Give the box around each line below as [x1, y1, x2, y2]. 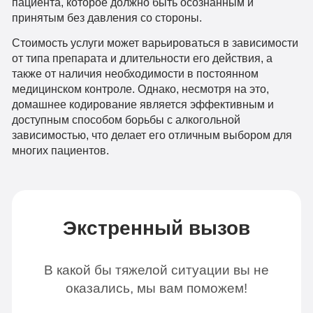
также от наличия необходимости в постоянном [11, 66, 259, 80]
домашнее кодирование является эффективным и [11, 97, 274, 110]
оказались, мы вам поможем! [65, 281, 247, 296]
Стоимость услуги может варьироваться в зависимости [11, 36, 298, 49]
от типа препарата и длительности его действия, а [11, 51, 272, 64]
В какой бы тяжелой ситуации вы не [43, 263, 269, 278]
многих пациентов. [11, 143, 109, 156]
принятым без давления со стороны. [11, 10, 202, 24]
